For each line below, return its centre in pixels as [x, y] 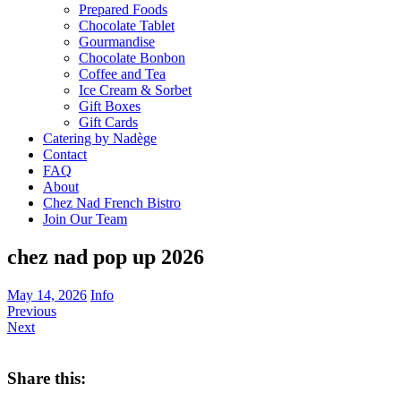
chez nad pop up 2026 [106, 256]
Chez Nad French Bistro [112, 203]
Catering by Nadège [100, 138]
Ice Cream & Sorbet [135, 90]
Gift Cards [108, 122]
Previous [32, 311]
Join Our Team [85, 219]
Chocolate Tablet [127, 26]
